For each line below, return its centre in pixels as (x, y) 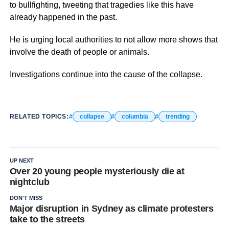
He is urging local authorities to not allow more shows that (113, 39)
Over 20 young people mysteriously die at (97, 171)
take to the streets (47, 219)
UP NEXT (21, 160)
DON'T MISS (26, 198)
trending (177, 116)
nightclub (29, 182)
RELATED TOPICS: (39, 116)
